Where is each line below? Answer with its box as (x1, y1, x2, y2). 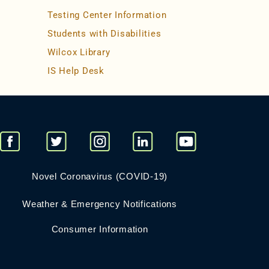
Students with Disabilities (47, 28, 162, 40)
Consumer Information (51, 224, 148, 235)
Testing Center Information (47, 10, 167, 21)
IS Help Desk (47, 65, 104, 77)
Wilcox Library (47, 47, 110, 58)
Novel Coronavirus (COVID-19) (32, 171, 168, 182)
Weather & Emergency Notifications (22, 199, 177, 210)
